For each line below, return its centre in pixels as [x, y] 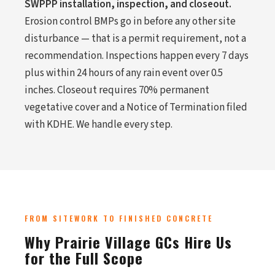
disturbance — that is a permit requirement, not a [135, 39]
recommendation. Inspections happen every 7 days [137, 56]
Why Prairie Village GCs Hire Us [128, 242]
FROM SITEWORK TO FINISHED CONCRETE [119, 218]
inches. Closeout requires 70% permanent [117, 90]
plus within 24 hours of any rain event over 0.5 [124, 73]
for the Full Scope [84, 258]
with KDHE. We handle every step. [99, 125]
